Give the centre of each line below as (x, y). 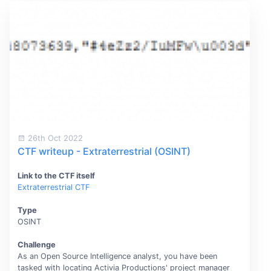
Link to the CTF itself (56, 175)
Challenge (36, 245)
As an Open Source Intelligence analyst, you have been (117, 256)
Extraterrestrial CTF (54, 187)
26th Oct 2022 (54, 138)
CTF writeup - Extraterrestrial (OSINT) (104, 151)
